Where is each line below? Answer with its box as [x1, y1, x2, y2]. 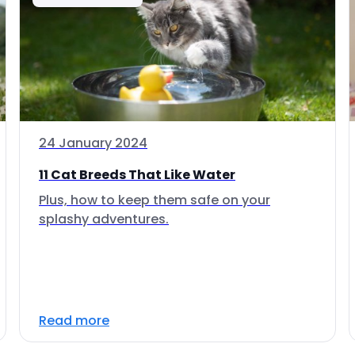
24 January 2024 [39, 134, 147, 152]
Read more [39, 311, 109, 330]
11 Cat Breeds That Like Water [39, 166, 235, 184]
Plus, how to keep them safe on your [39, 191, 270, 209]
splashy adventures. [39, 210, 169, 228]
